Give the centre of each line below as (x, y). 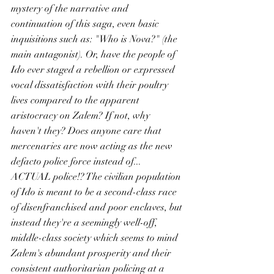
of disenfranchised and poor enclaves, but (98, 207)
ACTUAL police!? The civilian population (97, 177)
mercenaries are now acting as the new (93, 146)
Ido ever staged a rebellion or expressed (94, 70)
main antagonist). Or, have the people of (94, 54)
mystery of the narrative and (71, 9)
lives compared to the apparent (76, 100)
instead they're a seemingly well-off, (85, 223)
